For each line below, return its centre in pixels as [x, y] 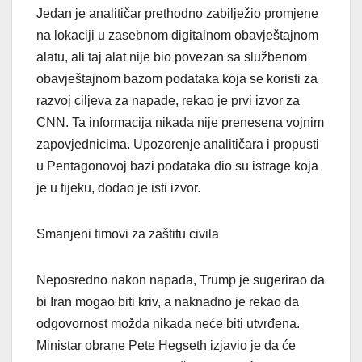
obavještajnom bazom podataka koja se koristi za [177, 79]
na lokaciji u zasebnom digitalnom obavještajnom [177, 36]
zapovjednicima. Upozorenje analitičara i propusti [178, 145]
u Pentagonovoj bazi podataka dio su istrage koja [177, 166]
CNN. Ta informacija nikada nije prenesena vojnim [180, 123]
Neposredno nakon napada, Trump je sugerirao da [181, 280]
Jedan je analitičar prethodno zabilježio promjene [177, 14]
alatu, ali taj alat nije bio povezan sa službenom [172, 57]
